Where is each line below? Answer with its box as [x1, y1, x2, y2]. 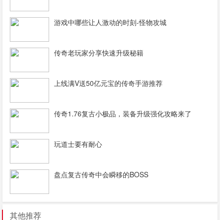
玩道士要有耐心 [54, 138, 102, 149]
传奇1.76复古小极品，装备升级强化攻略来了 [54, 108, 192, 118]
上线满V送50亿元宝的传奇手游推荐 [54, 78, 163, 88]
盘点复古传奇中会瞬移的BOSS [54, 169, 148, 179]
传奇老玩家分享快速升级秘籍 [54, 47, 143, 57]
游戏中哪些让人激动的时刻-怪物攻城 [54, 17, 166, 27]
